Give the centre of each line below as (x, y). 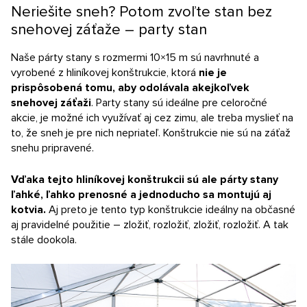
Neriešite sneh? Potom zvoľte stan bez (142, 12)
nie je (213, 73)
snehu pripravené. (54, 148)
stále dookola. (44, 240)
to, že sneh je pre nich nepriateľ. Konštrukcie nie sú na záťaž (151, 133)
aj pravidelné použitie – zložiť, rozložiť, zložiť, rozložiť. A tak (150, 225)
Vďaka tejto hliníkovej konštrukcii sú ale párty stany (145, 180)
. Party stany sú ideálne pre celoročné (179, 103)
